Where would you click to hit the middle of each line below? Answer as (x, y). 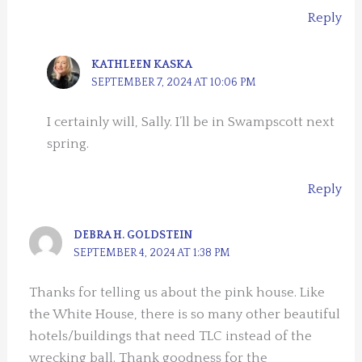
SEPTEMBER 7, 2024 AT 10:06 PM (174, 82)
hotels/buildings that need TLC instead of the (171, 337)
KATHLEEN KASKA (142, 64)
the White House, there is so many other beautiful (185, 315)
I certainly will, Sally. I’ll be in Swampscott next (191, 122)
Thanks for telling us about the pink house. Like (177, 293)
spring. (68, 143)
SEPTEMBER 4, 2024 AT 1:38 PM (152, 253)
